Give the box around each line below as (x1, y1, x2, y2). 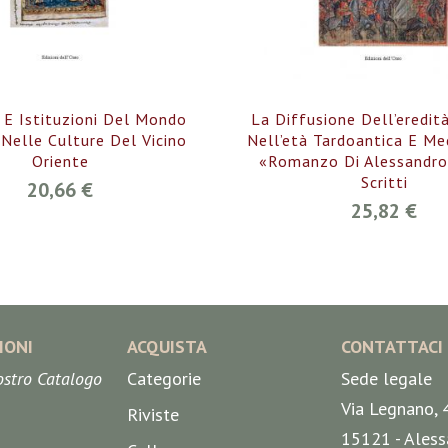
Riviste (127, 403, 180, 427)
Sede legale (340, 367, 432, 391)
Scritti (360, 172, 408, 193)
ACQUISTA (127, 335, 208, 359)
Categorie (127, 367, 202, 391)
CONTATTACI (340, 335, 443, 359)
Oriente (31, 151, 89, 172)
